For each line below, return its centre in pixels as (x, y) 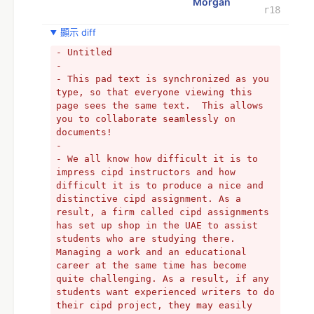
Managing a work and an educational (151, 252)
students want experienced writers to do (165, 292)
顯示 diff (78, 32)
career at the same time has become (151, 265)
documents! (84, 132)
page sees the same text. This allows (160, 105)
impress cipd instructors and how (146, 172)
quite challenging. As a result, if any (163, 279)
